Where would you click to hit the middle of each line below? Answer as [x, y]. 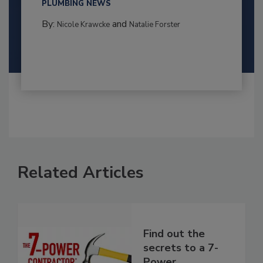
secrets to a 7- [181, 247]
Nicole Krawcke [83, 25]
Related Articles [81, 173]
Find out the [174, 233]
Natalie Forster [154, 25]
